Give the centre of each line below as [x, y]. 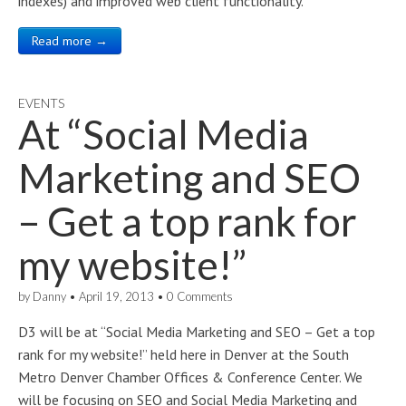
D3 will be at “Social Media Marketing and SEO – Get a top [197, 332]
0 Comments [200, 296]
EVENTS [41, 103]
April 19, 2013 [116, 296]
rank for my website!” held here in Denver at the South [184, 354]
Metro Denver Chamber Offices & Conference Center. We [190, 377]
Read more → [70, 41]
